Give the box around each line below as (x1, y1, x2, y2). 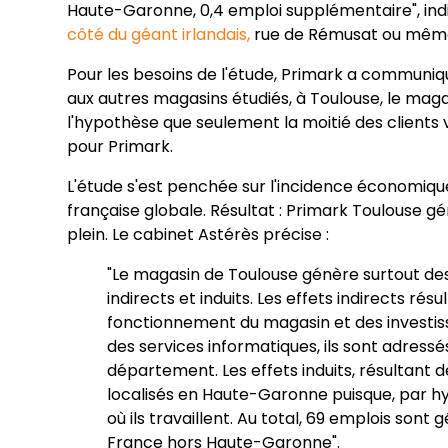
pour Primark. (67, 135, 174, 159)
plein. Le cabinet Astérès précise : (67, 223, 330, 247)
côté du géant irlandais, (67, 23, 255, 47)
